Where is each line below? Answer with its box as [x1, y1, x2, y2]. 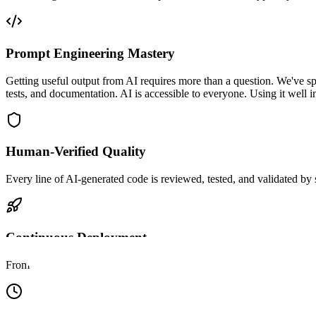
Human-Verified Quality [6, 144, 146, 159]
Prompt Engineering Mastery [6, 46, 175, 61]
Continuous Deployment [6, 229, 147, 245]
